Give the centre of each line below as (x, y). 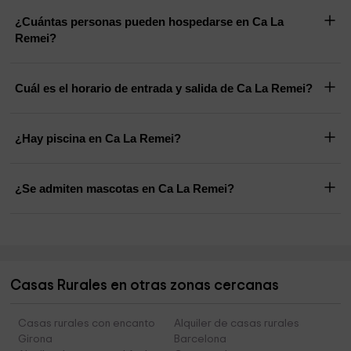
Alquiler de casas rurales (236, 324)
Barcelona (200, 340)
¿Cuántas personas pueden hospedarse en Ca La (150, 22)
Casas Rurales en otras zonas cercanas (145, 286)
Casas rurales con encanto (87, 324)
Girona (36, 340)
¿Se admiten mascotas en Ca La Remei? (125, 189)
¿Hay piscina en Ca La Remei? (98, 139)
